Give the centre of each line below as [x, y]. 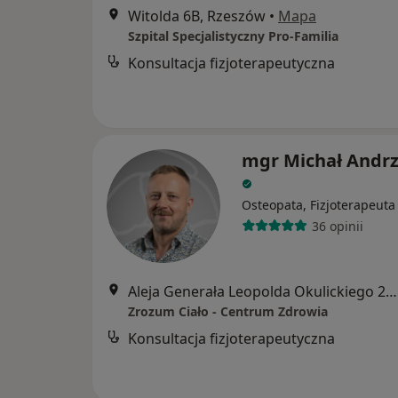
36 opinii [337, 226]
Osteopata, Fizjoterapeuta [318, 205]
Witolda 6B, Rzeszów [197, 16]
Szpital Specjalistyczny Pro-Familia [233, 36]
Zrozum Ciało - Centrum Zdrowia [228, 311]
